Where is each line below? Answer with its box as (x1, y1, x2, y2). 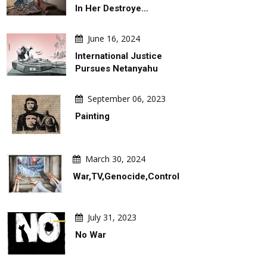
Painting (75, 111, 110, 122)
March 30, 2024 (85, 153, 145, 164)
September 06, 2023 (88, 93, 166, 104)
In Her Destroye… (75, 3, 148, 14)
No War (75, 229, 106, 241)
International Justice (75, 51, 162, 61)
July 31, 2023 (88, 212, 136, 223)
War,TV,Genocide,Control (73, 171, 179, 182)
